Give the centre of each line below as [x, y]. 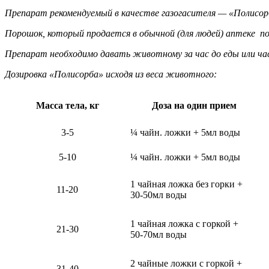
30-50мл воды [159, 195]
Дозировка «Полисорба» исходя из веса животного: [111, 74]
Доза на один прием [194, 105]
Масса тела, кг [67, 105]
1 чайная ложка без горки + [189, 184]
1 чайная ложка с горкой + [188, 223]
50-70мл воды [159, 234]
